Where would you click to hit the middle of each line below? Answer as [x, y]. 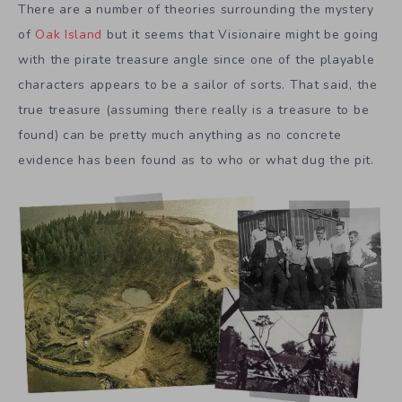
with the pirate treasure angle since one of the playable [197, 60]
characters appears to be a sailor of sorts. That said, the [198, 85]
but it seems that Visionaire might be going [240, 35]
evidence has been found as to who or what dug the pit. [196, 161]
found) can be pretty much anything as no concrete [180, 135]
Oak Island [69, 35]
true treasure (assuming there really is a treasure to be [194, 110]
